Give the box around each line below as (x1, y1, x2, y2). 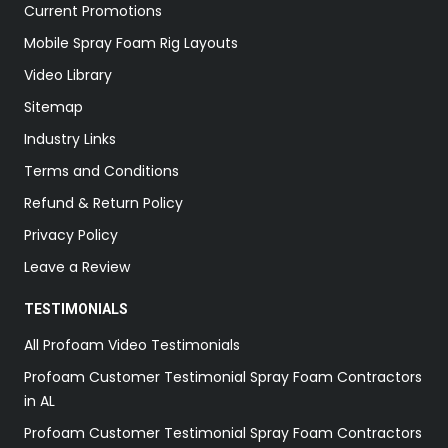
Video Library (24, 64, 112, 85)
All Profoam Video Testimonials (24, 334, 240, 355)
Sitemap (24, 96, 83, 117)
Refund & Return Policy (24, 192, 183, 213)
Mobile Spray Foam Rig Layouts (24, 32, 238, 53)
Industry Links (24, 128, 116, 149)
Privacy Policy (24, 224, 118, 245)
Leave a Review (24, 256, 130, 277)
